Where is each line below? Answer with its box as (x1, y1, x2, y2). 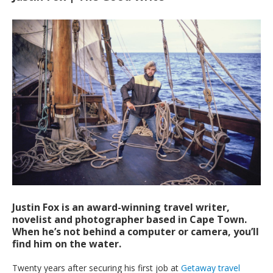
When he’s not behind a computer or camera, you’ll (12, 225, 259, 239)
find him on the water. (12, 237, 121, 251)
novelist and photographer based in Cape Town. (12, 213, 247, 227)
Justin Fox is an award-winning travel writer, (12, 200, 230, 214)
